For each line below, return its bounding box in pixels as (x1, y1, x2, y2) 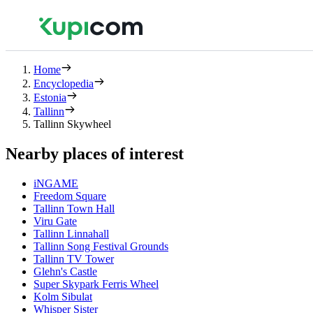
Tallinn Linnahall (34, 227, 109, 240)
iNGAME (34, 177, 78, 189)
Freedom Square (34, 189, 106, 202)
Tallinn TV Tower (34, 252, 114, 265)
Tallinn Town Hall (34, 202, 115, 214)
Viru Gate (34, 214, 77, 227)
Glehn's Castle (34, 265, 97, 277)
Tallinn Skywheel (34, 118, 111, 130)
